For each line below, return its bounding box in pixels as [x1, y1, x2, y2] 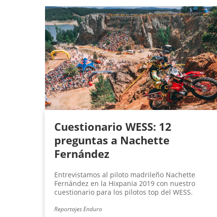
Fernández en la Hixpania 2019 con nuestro [54, 179, 195, 188]
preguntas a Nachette [54, 133, 170, 148]
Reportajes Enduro [54, 205, 102, 214]
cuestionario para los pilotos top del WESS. [54, 187, 193, 197]
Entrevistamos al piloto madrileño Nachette [54, 170, 195, 180]
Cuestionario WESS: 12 [54, 119, 171, 134]
